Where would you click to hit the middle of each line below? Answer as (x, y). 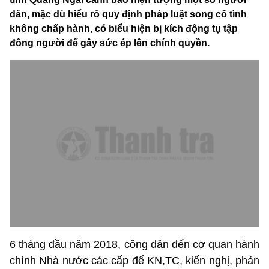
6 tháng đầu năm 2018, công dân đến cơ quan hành (134, 244)
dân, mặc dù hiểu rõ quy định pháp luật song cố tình (128, 14)
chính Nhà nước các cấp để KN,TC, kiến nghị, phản (134, 260)
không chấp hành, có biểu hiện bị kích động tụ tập (124, 29)
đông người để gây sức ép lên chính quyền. (110, 43)
